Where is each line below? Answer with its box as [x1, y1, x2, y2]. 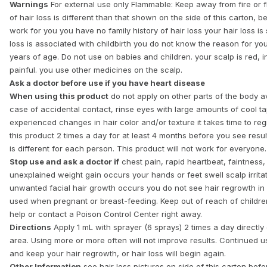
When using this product [10, 91, 108, 101]
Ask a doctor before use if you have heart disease [10, 78, 205, 88]
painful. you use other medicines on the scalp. [10, 65, 182, 74]
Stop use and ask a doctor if [10, 157, 119, 166]
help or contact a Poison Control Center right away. [10, 209, 202, 219]
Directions [10, 222, 51, 232]
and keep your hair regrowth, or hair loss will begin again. [10, 249, 226, 258]
